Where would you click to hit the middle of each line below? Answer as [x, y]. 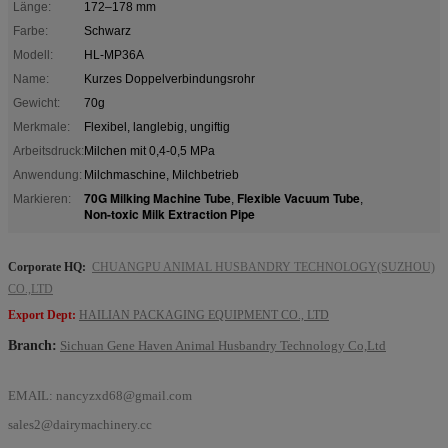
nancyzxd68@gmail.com [124, 395]
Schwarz [107, 30]
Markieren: [42, 198]
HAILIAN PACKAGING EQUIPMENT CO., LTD [204, 314]
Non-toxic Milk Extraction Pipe [169, 213]
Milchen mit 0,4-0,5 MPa [149, 150]
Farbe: [30, 30]
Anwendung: [47, 174]
